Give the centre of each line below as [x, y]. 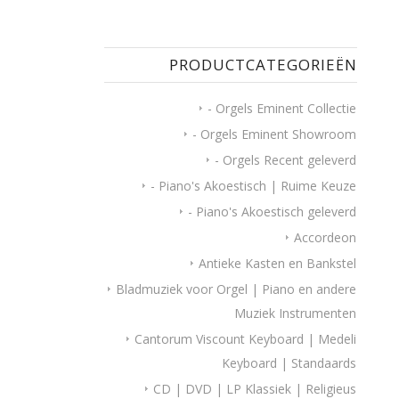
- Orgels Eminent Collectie [282, 108]
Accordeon [326, 237]
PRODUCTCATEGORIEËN [264, 65]
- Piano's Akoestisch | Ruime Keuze [254, 186]
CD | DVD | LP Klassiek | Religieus [255, 389]
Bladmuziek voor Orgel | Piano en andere [236, 289]
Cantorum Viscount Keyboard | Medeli [246, 339]
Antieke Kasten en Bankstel [278, 263]
